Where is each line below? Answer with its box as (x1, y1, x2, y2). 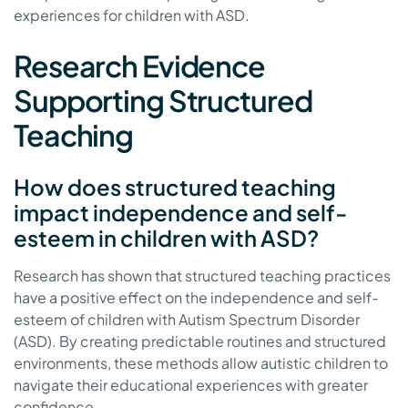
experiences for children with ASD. (14, 5, 250, 25)
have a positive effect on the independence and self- (14, 288, 379, 308)
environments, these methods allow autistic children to (14, 353, 388, 373)
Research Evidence (14, 47, 265, 85)
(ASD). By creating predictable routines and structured (14, 331, 386, 352)
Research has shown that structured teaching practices (14, 266, 391, 286)
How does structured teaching (14, 173, 336, 201)
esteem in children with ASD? (14, 224, 319, 252)
